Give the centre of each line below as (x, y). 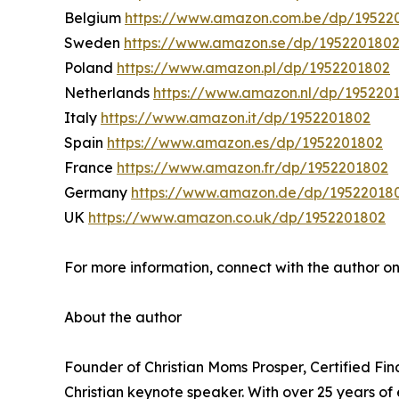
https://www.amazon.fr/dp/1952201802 (252, 168)
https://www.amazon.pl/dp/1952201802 (253, 68)
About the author (123, 318)
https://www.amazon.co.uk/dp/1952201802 (237, 218)
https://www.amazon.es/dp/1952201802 (245, 143)
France (90, 168)
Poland (90, 68)
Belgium (94, 18)
